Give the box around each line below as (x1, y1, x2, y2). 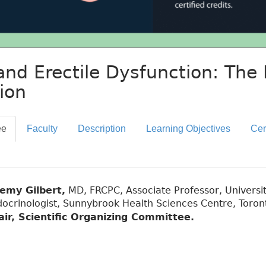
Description (78, 123, 126, 134)
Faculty (27, 123, 58, 134)
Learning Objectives (146, 123, 230, 134)
